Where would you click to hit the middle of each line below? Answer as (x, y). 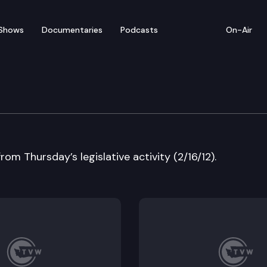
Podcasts (139, 30)
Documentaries (72, 30)
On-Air (239, 30)
